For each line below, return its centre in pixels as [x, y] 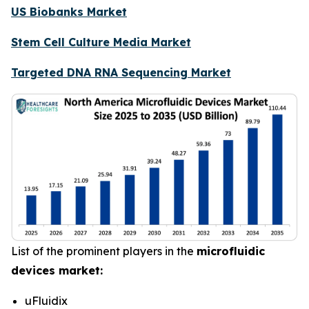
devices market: [57, 270]
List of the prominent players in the [104, 251]
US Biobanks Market [69, 12]
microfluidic [231, 251]
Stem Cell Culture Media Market [101, 42]
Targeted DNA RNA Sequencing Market [121, 73]
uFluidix [46, 300]
